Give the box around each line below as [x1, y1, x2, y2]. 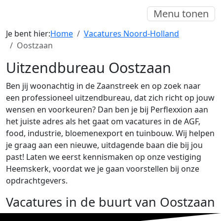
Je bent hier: [6, 28, 50, 39]
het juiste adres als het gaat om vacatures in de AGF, [6, 116, 200, 127]
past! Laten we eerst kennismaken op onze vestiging [6, 151, 201, 162]
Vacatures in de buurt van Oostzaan [6, 193, 215, 210]
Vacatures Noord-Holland [84, 28, 179, 39]
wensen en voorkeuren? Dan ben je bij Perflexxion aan [6, 104, 208, 115]
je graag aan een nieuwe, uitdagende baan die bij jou [6, 140, 203, 150]
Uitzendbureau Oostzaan [6, 58, 171, 77]
